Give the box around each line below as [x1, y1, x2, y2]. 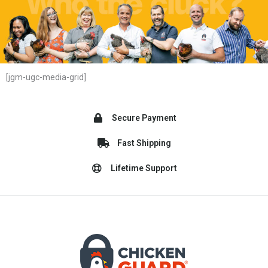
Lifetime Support [111, 163, 177, 173]
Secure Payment [111, 113, 176, 123]
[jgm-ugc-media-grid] [6, 72, 86, 83]
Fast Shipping [117, 138, 171, 148]
